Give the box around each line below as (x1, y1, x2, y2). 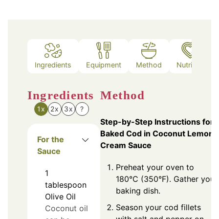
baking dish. (116, 185, 160, 196)
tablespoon (45, 179, 87, 190)
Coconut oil (45, 203, 88, 213)
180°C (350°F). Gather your (116, 174, 218, 184)
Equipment (86, 61, 121, 69)
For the (37, 134, 64, 144)
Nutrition (176, 61, 204, 69)
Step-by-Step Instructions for (100, 116, 214, 127)
